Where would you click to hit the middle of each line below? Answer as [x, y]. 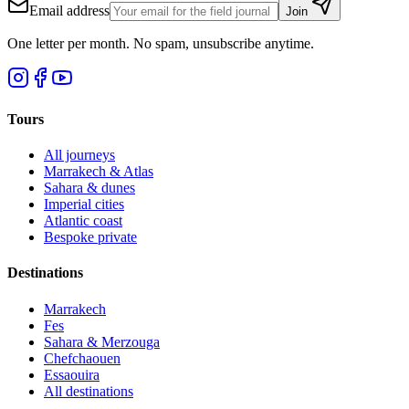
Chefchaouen [82, 358]
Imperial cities [84, 204]
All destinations [89, 391]
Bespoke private [90, 237]
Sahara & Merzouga [102, 341]
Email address [69, 10]
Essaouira [72, 374]
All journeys [79, 155]
